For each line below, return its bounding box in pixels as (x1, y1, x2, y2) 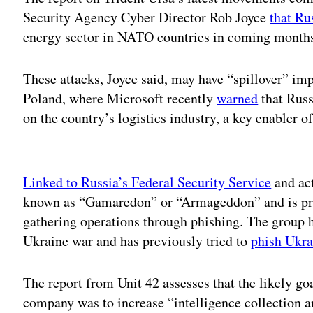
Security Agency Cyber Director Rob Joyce (23, 7, 270, 27)
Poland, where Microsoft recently (23, 88, 217, 108)
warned (217, 88, 259, 108)
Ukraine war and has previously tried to (23, 231, 252, 250)
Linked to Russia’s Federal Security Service (23, 172, 272, 191)
